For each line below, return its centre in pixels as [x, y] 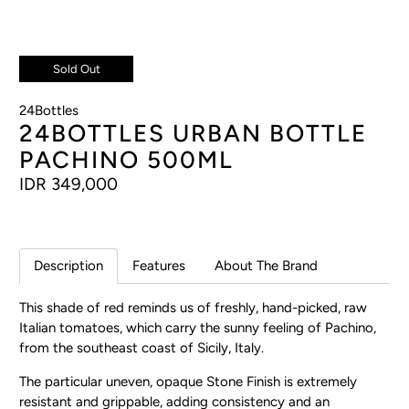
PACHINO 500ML [127, 159]
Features [159, 266]
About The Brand [267, 266]
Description [69, 266]
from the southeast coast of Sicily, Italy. [142, 347]
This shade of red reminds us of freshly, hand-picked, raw [194, 307]
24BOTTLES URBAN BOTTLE [194, 133]
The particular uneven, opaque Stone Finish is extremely [189, 381]
